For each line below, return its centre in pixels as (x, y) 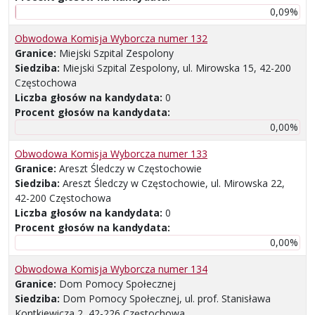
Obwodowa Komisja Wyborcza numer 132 (111, 39)
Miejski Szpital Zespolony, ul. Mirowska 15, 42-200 (177, 68)
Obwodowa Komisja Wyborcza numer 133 (111, 154)
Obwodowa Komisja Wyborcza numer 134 (111, 269)
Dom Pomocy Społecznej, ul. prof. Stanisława (167, 299)
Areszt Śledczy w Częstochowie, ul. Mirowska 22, (174, 184)
